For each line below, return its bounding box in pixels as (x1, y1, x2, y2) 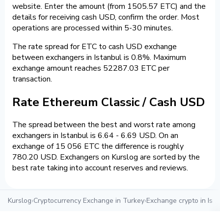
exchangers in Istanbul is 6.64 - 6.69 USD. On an (12, 130, 178, 141)
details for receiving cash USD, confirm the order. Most (12, 11, 199, 23)
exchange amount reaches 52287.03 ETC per (12, 62, 169, 74)
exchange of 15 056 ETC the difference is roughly (12, 141, 184, 152)
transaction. (12, 73, 52, 84)
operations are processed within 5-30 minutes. (12, 22, 173, 33)
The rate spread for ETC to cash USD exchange (12, 41, 177, 52)
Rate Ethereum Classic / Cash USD (12, 94, 205, 110)
